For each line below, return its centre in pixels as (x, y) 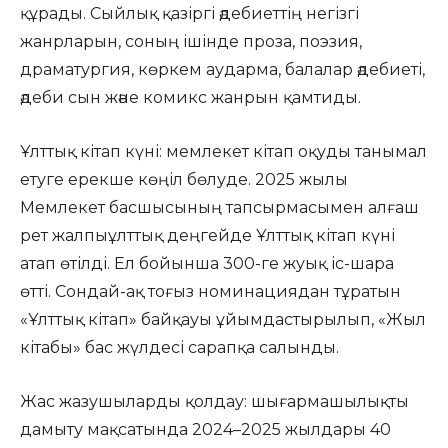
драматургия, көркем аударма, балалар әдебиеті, (222, 69)
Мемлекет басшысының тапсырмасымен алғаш (219, 207)
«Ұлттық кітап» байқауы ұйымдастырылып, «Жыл (223, 319)
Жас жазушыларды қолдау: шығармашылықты (214, 401)
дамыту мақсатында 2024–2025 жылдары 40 (205, 429)
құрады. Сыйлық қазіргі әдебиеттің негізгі (189, 13)
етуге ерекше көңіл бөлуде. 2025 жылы (184, 179)
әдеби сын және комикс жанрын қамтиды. (190, 97)
